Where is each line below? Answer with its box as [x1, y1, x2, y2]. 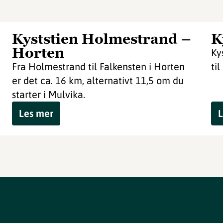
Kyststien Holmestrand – [12, 30, 191, 48]
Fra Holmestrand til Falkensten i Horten [12, 61, 185, 72]
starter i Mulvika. [12, 89, 85, 100]
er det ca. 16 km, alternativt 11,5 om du [12, 75, 184, 86]
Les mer [19, 108, 53, 119]
